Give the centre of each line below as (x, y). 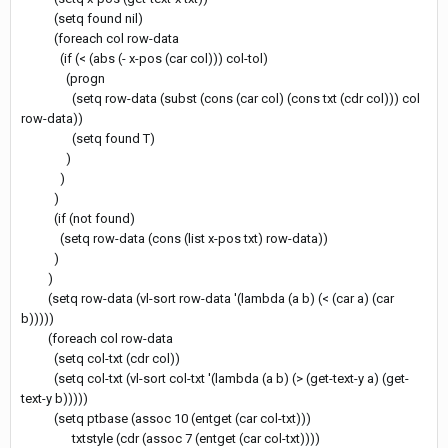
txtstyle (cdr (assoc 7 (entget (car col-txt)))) (170, 438)
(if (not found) (78, 218)
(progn (63, 78)
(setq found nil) (82, 18)
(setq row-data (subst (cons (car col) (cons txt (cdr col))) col (220, 98)
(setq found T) (88, 138)
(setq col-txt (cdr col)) (100, 358)
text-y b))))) (54, 398)
